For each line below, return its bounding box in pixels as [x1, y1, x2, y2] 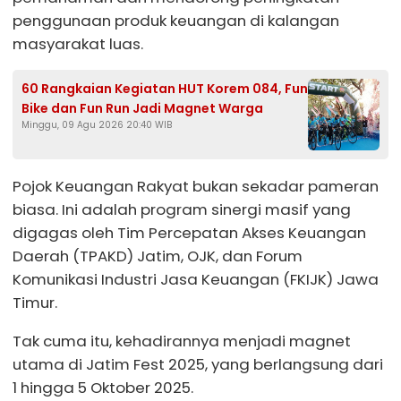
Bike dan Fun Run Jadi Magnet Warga [21, 99, 263, 118]
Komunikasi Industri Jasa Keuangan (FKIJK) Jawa [13, 269, 379, 291]
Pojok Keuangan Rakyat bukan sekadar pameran [13, 175, 379, 198]
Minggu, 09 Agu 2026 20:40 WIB [21, 118, 172, 132]
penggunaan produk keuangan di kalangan [13, 9, 339, 31]
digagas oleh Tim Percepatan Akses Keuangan [13, 222, 366, 244]
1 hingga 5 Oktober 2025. [13, 376, 193, 398]
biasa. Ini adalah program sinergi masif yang [13, 199, 351, 221]
